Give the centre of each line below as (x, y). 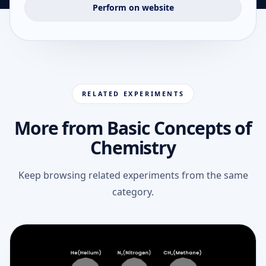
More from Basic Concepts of (133, 128)
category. (133, 191)
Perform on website (133, 7)
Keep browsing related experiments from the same (133, 175)
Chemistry (133, 147)
